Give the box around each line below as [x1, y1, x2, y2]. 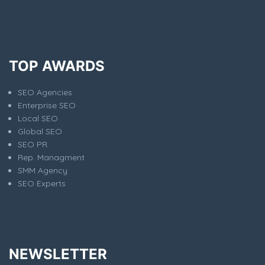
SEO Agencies [18, 86, 72, 98]
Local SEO [18, 112, 58, 124]
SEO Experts [18, 177, 66, 189]
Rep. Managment [18, 151, 85, 163]
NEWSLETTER [9, 245, 107, 263]
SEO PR [18, 138, 47, 150]
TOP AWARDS [9, 57, 105, 75]
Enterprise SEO [18, 99, 76, 111]
